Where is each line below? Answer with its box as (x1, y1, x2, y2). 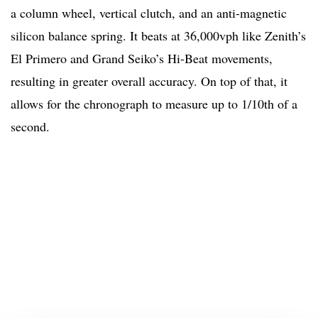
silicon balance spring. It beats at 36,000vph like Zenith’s (11, 27, 306, 45)
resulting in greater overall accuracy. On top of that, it (11, 72, 287, 90)
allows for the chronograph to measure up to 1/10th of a (11, 95, 297, 113)
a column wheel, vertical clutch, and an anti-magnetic (11, 4, 287, 22)
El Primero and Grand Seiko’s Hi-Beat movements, (11, 50, 273, 67)
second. (11, 118, 50, 136)
